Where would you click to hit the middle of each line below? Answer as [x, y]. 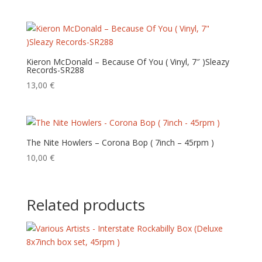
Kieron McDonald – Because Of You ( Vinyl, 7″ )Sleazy [127, 62]
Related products [85, 204]
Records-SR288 [55, 70]
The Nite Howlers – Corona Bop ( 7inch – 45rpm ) [120, 143]
